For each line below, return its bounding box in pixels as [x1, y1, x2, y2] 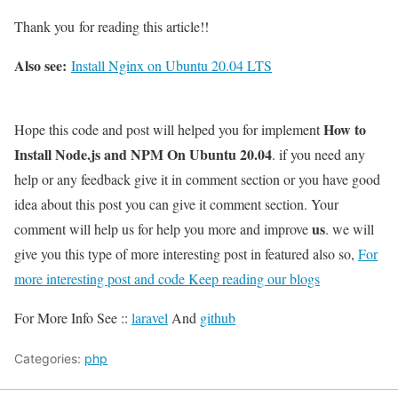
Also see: [14, 55, 67, 76]
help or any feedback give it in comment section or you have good [14, 170, 380, 189]
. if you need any [272, 145, 365, 164]
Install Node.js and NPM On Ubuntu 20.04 [14, 144, 272, 165]
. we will [325, 219, 374, 239]
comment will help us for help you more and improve [14, 219, 312, 239]
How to [323, 119, 366, 140]
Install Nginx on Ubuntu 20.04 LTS [71, 56, 272, 76]
